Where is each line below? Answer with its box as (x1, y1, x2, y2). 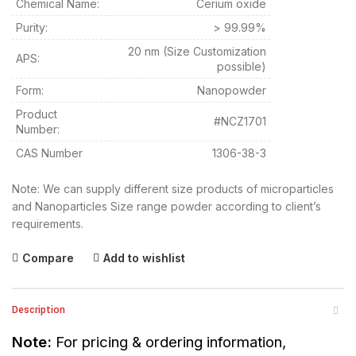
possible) (217, 60, 266, 74)
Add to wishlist (103, 251, 185, 265)
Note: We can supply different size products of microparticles (12, 182, 334, 196)
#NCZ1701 (214, 114, 266, 129)
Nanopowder (197, 83, 266, 98)
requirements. (12, 217, 83, 231)
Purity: (16, 21, 48, 35)
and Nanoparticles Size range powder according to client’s (12, 199, 321, 214)
